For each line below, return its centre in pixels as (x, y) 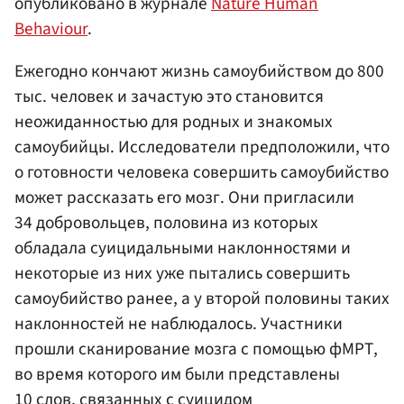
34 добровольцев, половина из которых (166, 223)
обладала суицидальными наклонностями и (183, 248)
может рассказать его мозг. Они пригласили (184, 198)
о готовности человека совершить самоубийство (202, 173)
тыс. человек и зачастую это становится (169, 97)
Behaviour (51, 28)
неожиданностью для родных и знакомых (174, 122)
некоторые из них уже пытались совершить (182, 274)
